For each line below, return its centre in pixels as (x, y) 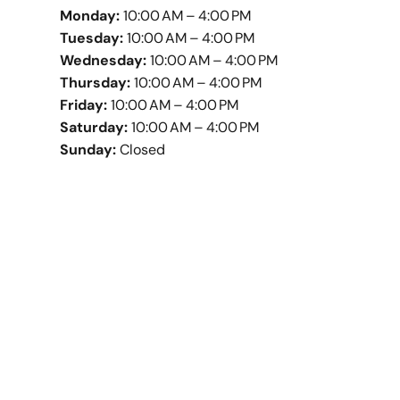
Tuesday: (92, 38)
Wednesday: (104, 60)
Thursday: (96, 83)
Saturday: (94, 127)
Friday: (84, 105)
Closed (141, 150)
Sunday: (88, 150)
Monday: (90, 16)
